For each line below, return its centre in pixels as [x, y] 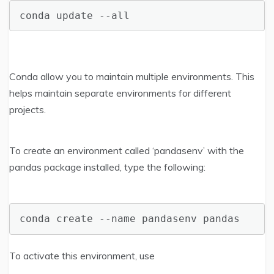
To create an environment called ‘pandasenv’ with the [127, 151]
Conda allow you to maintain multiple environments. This [132, 77]
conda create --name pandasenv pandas [130, 219]
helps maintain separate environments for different [120, 93]
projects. [28, 110]
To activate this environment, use [82, 255]
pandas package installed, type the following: [107, 167]
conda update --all [75, 15]
